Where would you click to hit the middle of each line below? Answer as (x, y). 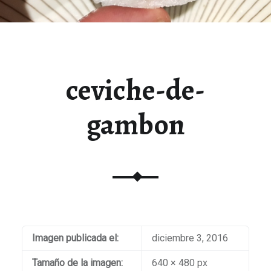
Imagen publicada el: (75, 238)
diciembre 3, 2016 (190, 238)
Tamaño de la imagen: (77, 263)
